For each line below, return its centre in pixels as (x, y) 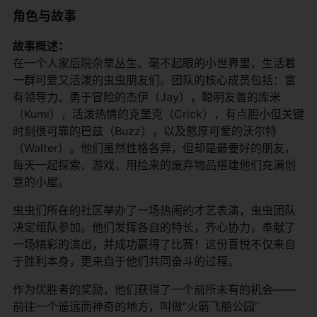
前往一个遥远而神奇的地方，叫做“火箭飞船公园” (136, 306)
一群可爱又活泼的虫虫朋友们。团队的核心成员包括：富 (154, 80)
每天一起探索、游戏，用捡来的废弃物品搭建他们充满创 (154, 165)
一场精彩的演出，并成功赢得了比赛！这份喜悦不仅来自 (154, 244)
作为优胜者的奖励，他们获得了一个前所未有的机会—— (154, 289)
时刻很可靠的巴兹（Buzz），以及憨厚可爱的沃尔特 (145, 131)
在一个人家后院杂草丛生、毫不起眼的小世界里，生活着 (154, 63)
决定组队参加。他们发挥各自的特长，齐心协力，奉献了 (154, 227)
